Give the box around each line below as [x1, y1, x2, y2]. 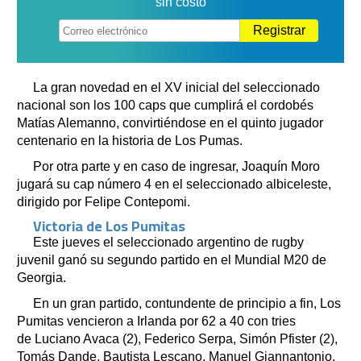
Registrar [253, 23, 305, 37]
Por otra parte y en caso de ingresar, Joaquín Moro [33, 159, 320, 173]
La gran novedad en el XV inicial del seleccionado [33, 80, 320, 94]
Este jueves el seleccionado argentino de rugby [33, 234, 304, 249]
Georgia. [17, 270, 66, 284]
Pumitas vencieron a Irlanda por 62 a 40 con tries [17, 313, 296, 328]
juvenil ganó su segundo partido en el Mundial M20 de [17, 252, 326, 267]
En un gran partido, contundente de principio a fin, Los [33, 296, 341, 310]
